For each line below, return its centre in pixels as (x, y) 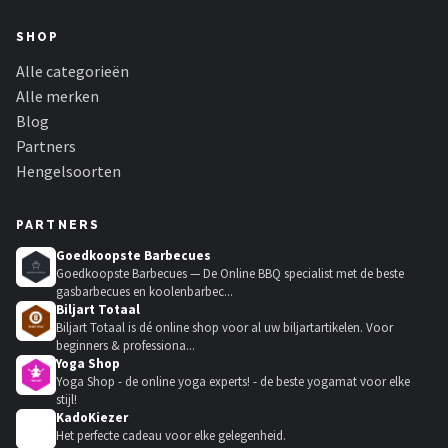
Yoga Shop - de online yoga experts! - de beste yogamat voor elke (233, 381)
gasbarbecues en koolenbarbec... (144, 291)
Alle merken (57, 96)
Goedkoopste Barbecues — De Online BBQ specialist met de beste (230, 273)
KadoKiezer (92, 417)
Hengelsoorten (68, 171)
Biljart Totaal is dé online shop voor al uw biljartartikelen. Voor (224, 327)
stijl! (66, 399)
